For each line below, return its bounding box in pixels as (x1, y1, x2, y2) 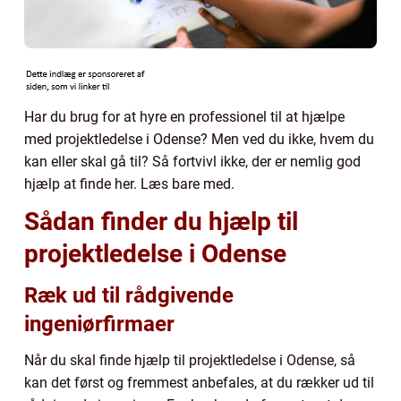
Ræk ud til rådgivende (24, 282, 234, 308)
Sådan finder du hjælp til (24, 206, 298, 236)
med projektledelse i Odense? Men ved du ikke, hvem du (24, 130, 374, 148)
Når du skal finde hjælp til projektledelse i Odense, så (24, 351, 355, 369)
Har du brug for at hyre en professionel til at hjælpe (24, 107, 345, 125)
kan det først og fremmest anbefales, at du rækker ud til (24, 373, 374, 391)
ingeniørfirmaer (24, 311, 180, 337)
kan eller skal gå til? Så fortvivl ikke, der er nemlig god (24, 152, 361, 170)
